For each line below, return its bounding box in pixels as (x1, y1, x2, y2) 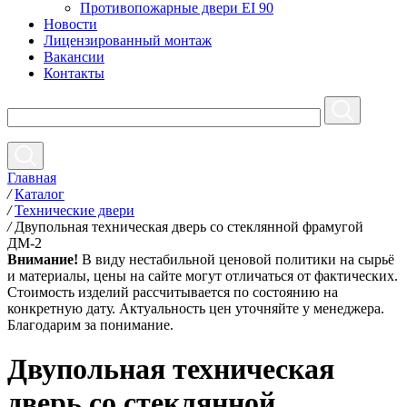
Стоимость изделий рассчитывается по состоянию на (7, 284, 338, 300)
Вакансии (44, 49, 104, 65)
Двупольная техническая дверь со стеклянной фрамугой (15, 219, 363, 234)
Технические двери (15, 203, 134, 218)
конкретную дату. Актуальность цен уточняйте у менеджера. (7, 301, 384, 316)
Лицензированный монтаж (44, 33, 212, 48)
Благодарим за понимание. (7, 317, 174, 333)
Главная (7, 170, 56, 185)
